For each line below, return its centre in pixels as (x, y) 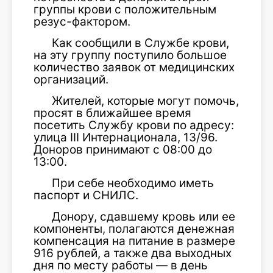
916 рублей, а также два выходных (133, 253)
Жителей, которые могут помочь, (145, 101)
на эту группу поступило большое (130, 55)
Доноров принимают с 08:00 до (123, 150)
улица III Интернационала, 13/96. (126, 138)
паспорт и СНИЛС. (86, 196)
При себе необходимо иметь (133, 183)
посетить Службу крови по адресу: (134, 126)
